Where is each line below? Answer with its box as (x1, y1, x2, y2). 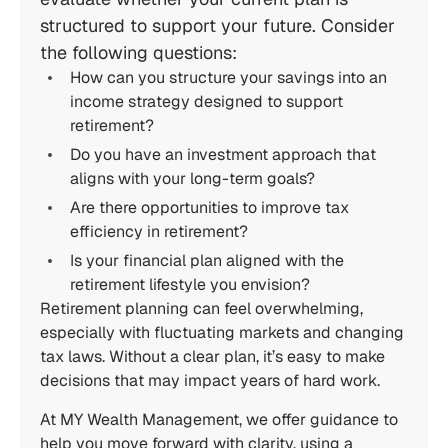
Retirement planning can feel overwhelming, (40, 298, 363, 319)
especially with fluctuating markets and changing (40, 322, 404, 343)
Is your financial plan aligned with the (70, 250, 344, 271)
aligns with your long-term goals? (70, 168, 315, 189)
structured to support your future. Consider (40, 14, 395, 37)
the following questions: (40, 41, 237, 64)
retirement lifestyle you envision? (70, 274, 310, 295)
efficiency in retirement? (70, 221, 248, 242)
